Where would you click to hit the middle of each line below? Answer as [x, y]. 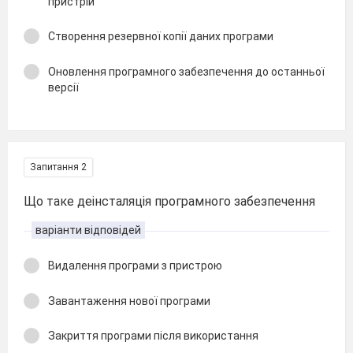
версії [63, 87]
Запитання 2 [58, 167]
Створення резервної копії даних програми [161, 36]
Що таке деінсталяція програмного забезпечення [169, 201]
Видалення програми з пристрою [135, 266]
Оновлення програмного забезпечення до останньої [186, 71]
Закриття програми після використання [153, 336]
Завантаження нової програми [129, 301]
